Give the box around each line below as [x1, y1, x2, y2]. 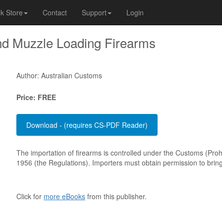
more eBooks [44, 191, 86, 201]
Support [82, 7, 107, 17]
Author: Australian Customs [16, 70, 103, 80]
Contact [43, 7, 67, 17]
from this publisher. [85, 191, 147, 201]
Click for [16, 191, 44, 201]
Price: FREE [16, 92, 56, 102]
